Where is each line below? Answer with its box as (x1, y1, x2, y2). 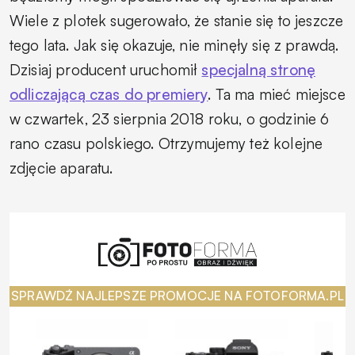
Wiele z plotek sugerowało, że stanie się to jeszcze (10, 10, 344, 30)
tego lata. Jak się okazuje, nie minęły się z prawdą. (10, 35, 339, 55)
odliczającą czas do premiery (10, 84, 208, 104)
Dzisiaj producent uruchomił (10, 59, 202, 79)
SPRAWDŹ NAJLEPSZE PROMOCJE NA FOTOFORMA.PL (11, 288, 344, 304)
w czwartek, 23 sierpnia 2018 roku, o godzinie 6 (10, 109, 330, 128)
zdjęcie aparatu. (10, 158, 113, 177)
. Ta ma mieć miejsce (208, 84, 345, 104)
